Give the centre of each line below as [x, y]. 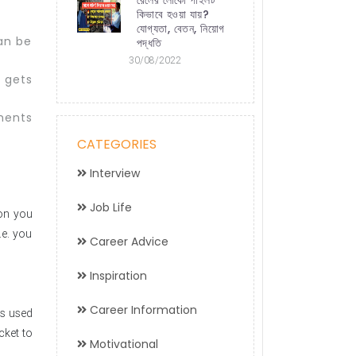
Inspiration [116, 275]
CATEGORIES [116, 144]
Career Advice [127, 241]
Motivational [122, 344]
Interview [113, 173]
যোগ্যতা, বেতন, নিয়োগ [180, 28]
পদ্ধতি [149, 43]
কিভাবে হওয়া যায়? [172, 14]
